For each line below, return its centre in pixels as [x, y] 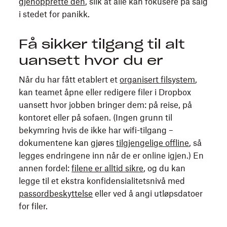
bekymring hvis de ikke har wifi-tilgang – [96, 130]
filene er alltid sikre [108, 168]
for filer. [34, 206]
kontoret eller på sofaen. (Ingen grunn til [96, 118]
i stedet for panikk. [54, 14]
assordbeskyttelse [59, 194]
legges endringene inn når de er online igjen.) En [111, 156]
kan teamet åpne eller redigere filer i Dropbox [105, 92]
